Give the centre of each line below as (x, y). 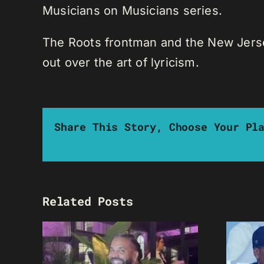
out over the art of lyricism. (121, 63)
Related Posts (88, 201)
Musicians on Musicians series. (133, 11)
